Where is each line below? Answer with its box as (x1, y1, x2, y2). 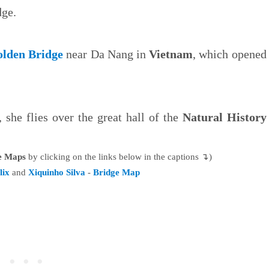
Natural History (182, 110, 267, 124)
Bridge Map (92, 167, 140, 177)
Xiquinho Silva (28, 167, 85, 177)
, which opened (193, 47, 267, 61)
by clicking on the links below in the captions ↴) (25, 151, 212, 162)
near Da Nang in (63, 47, 150, 61)
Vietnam (149, 47, 193, 61)
